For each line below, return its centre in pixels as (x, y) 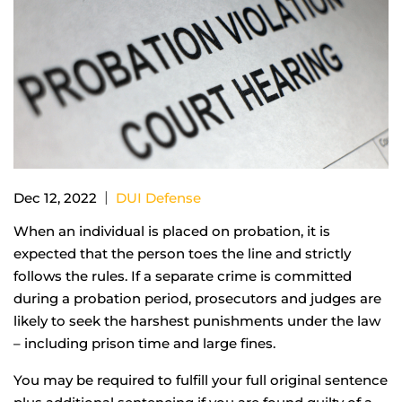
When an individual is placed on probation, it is (172, 231)
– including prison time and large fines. (144, 343)
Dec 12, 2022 (55, 197)
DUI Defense (158, 197)
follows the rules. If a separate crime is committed (183, 275)
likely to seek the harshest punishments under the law (197, 320)
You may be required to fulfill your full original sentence (201, 380)
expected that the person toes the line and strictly (182, 253)
